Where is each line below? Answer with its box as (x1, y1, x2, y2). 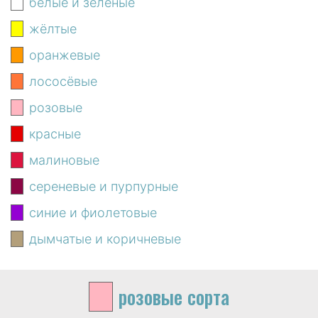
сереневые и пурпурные (29, 178, 178, 194)
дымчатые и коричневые (29, 231, 181, 246)
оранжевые (29, 47, 100, 62)
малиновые (29, 152, 99, 168)
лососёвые (29, 73, 97, 89)
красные (29, 126, 81, 141)
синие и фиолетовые (29, 204, 157, 220)
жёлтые (29, 21, 77, 36)
